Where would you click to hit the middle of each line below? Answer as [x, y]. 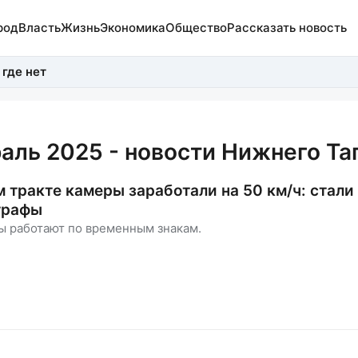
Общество [196, 28]
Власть [39, 28]
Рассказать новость [286, 28]
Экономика [132, 28]
